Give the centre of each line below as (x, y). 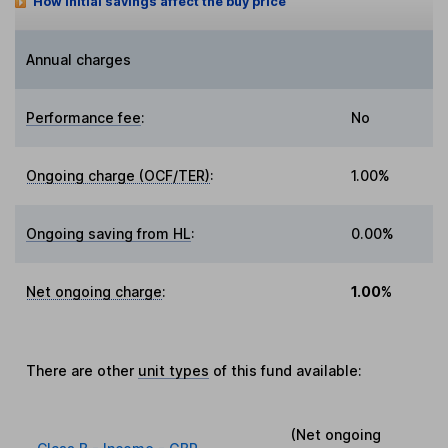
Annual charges (79, 59)
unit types (174, 370)
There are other (82, 370)
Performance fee (84, 117)
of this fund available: (286, 370)
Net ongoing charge (94, 291)
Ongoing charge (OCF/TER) (118, 175)
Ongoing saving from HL (109, 233)
